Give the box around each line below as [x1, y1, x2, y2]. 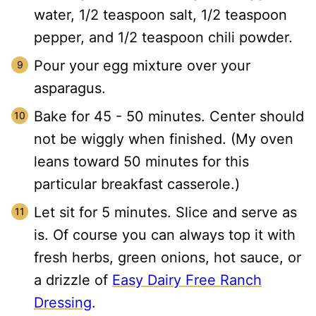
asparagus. [34, 80, 106, 97]
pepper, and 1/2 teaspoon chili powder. [34, 29, 293, 46]
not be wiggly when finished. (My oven [34, 130, 293, 147]
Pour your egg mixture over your [34, 57, 250, 74]
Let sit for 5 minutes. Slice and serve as [34, 204, 297, 221]
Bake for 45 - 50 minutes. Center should [34, 108, 304, 125]
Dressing [34, 294, 92, 311]
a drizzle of [34, 272, 112, 288]
